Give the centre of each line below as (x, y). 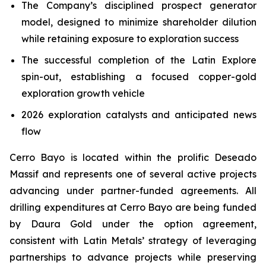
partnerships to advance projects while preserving (133, 257)
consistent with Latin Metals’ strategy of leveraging (133, 240)
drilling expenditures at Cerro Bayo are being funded (133, 207)
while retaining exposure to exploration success (130, 39)
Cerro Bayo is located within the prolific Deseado (133, 157)
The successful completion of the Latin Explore (139, 60)
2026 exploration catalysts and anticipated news (139, 115)
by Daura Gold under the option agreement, (133, 224)
